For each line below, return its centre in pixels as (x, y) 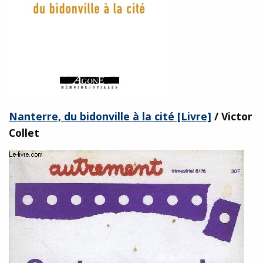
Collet (24, 132)
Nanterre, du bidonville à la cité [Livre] (110, 116)
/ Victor (232, 116)
